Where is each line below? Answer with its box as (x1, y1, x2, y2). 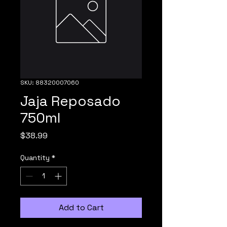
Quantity (20, 153, 50, 162)
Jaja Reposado (20, 92, 121, 110)
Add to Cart (58, 202, 104, 213)
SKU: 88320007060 (20, 79, 79, 87)
